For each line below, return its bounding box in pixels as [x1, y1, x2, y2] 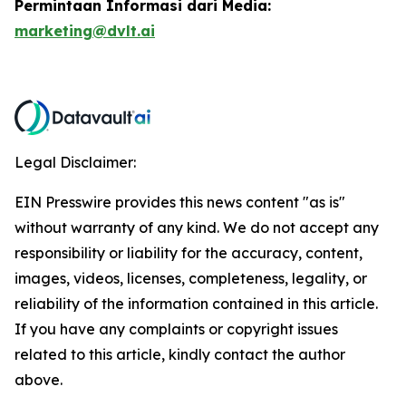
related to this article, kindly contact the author [14, 345, 345, 364]
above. [14, 371, 63, 390]
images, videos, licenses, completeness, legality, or [14, 269, 367, 288]
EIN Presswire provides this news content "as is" [14, 193, 345, 212]
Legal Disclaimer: [14, 153, 136, 172]
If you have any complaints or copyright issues [14, 320, 338, 339]
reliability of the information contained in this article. [14, 295, 378, 314]
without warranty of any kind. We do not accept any [14, 218, 379, 237]
